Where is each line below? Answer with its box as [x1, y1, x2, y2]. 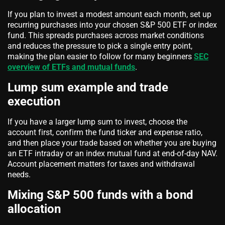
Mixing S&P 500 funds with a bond [8, 187, 193, 202]
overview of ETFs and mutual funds [8, 62, 135, 72]
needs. [8, 169, 31, 179]
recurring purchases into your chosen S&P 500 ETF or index [8, 20, 217, 30]
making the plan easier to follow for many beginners [8, 51, 194, 61]
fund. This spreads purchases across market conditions [8, 30, 204, 40]
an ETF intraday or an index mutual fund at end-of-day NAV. [8, 148, 217, 158]
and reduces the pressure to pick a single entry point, [8, 41, 192, 51]
